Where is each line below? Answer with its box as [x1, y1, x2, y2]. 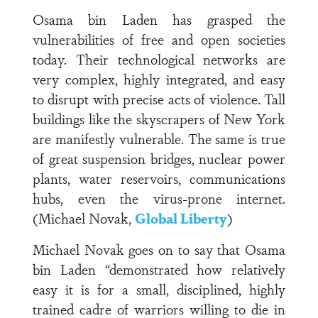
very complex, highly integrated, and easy [33, 69, 285, 89]
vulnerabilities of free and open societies [33, 29, 285, 49]
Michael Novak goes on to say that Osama [33, 239, 285, 259]
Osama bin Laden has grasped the [33, 9, 285, 29]
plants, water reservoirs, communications [33, 168, 285, 188]
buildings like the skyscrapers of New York [33, 109, 285, 128]
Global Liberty [135, 208, 227, 228]
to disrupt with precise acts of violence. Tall [33, 89, 285, 109]
